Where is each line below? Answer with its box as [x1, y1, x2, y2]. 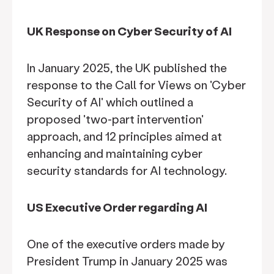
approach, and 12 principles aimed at [27, 128, 222, 144]
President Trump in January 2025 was [27, 253, 228, 268]
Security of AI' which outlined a [27, 94, 193, 109]
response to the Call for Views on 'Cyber [27, 77, 246, 92]
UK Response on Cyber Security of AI [27, 23, 232, 39]
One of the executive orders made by [27, 236, 225, 251]
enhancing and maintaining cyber [27, 146, 202, 161]
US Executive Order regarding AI [27, 199, 207, 215]
